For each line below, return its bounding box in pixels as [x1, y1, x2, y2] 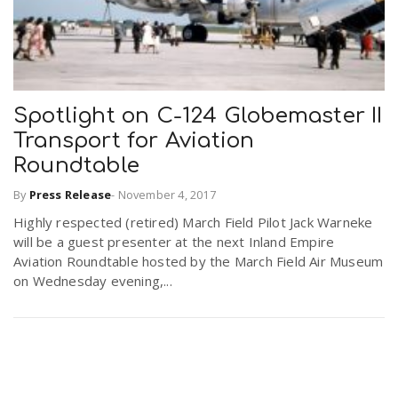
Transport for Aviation [13, 129, 255, 154]
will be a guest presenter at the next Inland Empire [13, 232, 335, 251]
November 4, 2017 [117, 186, 216, 203]
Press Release [28, 186, 112, 203]
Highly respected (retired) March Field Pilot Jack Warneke [13, 212, 373, 231]
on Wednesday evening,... [13, 271, 172, 290]
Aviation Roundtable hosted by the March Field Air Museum [13, 251, 384, 270]
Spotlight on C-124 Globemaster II [13, 104, 383, 129]
